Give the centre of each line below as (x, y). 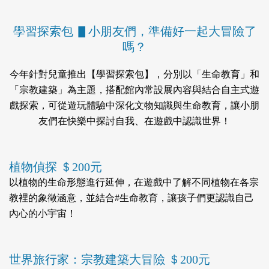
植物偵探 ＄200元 (56, 167)
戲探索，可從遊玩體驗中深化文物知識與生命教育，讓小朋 (134, 105)
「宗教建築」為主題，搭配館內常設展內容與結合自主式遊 (134, 89)
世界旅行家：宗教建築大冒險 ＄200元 (110, 259)
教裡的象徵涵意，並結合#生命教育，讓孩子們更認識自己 (131, 198)
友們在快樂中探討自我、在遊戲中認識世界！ (134, 121)
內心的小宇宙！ (43, 213)
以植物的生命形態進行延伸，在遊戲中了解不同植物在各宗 (134, 182)
